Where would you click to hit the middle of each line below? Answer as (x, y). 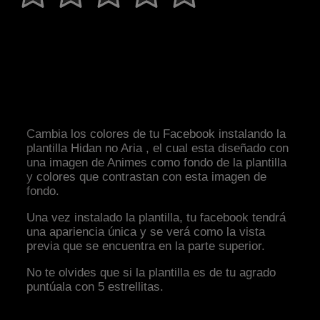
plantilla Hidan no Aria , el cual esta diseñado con (158, 149)
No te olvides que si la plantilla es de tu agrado (151, 273)
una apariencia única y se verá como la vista (146, 232)
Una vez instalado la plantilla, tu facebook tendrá (156, 218)
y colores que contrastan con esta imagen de (147, 177)
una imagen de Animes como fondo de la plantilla (157, 163)
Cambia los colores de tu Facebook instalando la (156, 134)
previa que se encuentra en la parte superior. (146, 246)
